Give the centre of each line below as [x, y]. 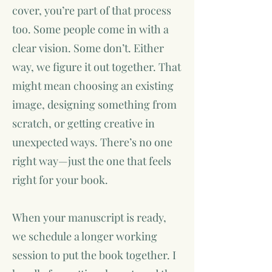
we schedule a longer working [85, 236]
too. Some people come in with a [90, 29]
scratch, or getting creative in [83, 123]
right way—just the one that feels [92, 161]
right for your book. [60, 180]
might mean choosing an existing [93, 86]
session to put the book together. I [94, 255]
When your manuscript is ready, [89, 217]
